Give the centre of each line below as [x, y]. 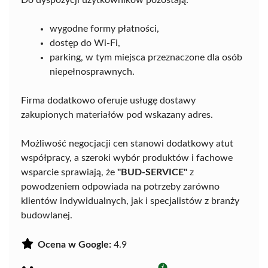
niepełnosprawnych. [92, 72]
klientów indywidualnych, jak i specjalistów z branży [130, 201]
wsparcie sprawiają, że [69, 173]
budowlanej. [47, 216]
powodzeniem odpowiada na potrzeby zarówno [120, 187]
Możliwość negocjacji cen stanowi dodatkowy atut [127, 144]
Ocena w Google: [74, 245]
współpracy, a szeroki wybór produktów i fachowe [127, 158]
